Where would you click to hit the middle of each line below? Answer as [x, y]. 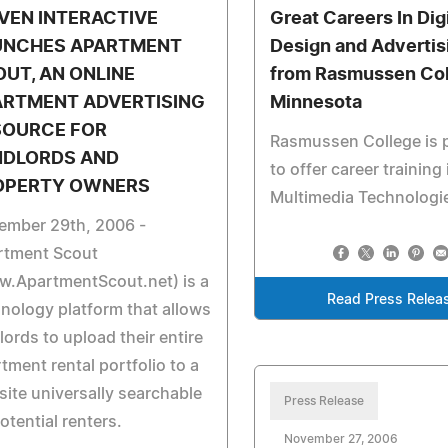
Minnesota [316, 103]
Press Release [324, 401]
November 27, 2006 [341, 439]
